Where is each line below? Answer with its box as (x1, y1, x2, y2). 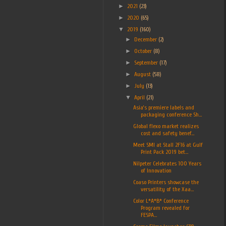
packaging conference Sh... (140, 110, 202, 118)
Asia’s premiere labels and (133, 103, 194, 111)
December (134, 35, 159, 43)
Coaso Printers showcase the (133, 178, 199, 186)
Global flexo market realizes (133, 122, 199, 130)
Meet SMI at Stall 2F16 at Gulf (133, 141, 203, 148)
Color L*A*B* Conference (133, 197, 189, 204)
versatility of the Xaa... (140, 185, 194, 193)
